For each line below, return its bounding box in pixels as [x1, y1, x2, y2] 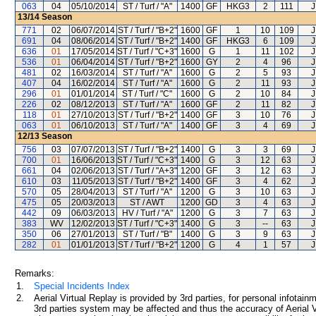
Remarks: [15, 268, 54, 279]
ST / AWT [130, 197, 164, 207]
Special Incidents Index [34, 281, 130, 291]
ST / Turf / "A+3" [117, 166, 177, 176]
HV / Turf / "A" [121, 208, 173, 218]
